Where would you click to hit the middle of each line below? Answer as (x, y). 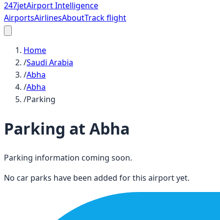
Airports (19, 18)
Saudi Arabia (50, 62)
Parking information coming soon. (68, 157)
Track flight (105, 18)
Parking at (47, 129)
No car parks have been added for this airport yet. (97, 178)
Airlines (48, 18)
